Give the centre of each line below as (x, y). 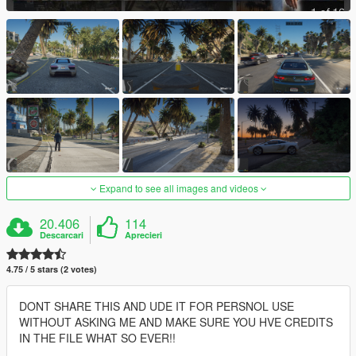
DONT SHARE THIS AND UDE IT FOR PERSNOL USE (157, 306)
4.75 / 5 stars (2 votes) (52, 269)
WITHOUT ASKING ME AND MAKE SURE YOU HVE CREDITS (176, 322)
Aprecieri (144, 235)
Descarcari (62, 235)
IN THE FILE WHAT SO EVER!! (97, 338)
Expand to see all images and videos (178, 188)
